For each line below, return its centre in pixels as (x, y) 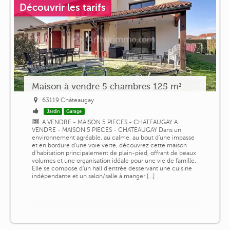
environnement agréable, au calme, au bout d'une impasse (113, 137)
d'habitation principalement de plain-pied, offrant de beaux (114, 153)
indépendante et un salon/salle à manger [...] (93, 176)
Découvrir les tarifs (63, 7)
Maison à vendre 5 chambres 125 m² (106, 86)
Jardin (53, 111)
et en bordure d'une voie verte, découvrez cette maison (109, 145)
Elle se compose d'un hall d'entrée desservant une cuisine (112, 168)
